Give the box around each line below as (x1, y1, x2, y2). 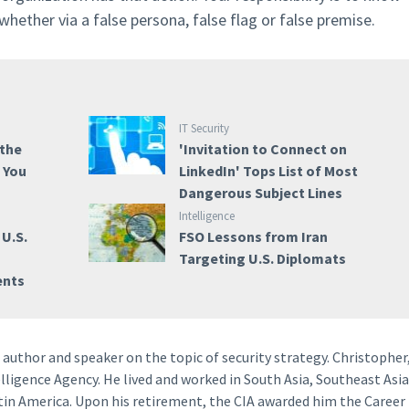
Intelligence (178, 208, 235, 224)
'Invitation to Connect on (178, 140, 347, 158)
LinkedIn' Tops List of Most (178, 162, 358, 180)
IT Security (178, 121, 229, 136)
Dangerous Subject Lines (178, 184, 342, 202)
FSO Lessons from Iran (178, 227, 328, 246)
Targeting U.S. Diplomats (178, 249, 346, 267)
